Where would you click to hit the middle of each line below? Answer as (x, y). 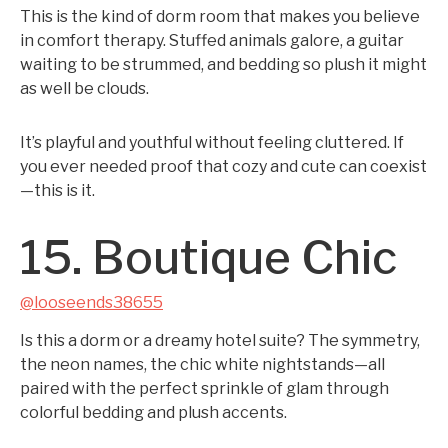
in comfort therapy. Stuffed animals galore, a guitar (212, 40)
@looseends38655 (91, 302)
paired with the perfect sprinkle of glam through (204, 388)
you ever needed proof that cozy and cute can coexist (223, 166)
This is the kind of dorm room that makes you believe (220, 16)
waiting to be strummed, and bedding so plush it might (223, 64)
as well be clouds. (84, 88)
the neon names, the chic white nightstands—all (202, 364)
